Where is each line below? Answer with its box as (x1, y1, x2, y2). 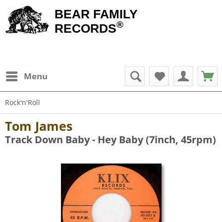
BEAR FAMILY (55, 7, 138, 21)
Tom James (5, 117, 72, 134)
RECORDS (55, 21, 116, 35)
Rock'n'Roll (5, 98, 40, 107)
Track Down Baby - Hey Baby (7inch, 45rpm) (5, 133, 216, 146)
